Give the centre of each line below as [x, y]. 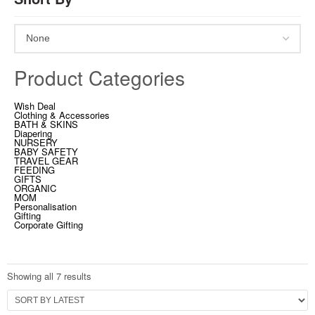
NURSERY [36, 142]
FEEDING [34, 169]
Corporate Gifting [49, 224]
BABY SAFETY [46, 151]
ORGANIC [35, 188]
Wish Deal [35, 105]
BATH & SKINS [46, 124]
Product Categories [99, 77]
